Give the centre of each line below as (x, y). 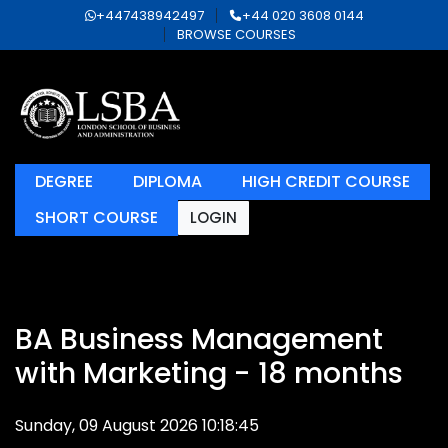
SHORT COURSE (96, 217)
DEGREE (64, 181)
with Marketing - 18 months (209, 373)
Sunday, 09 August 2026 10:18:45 (137, 425)
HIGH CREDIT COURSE (326, 181)
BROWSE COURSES (236, 34)
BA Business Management (199, 339)
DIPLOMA (167, 181)
